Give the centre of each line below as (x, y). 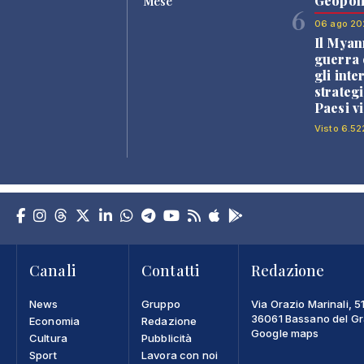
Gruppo (161, 303)
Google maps (285, 333)
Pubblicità (167, 338)
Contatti (171, 270)
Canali (52, 270)
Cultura (48, 338)
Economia (55, 321)
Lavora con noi (180, 355)
